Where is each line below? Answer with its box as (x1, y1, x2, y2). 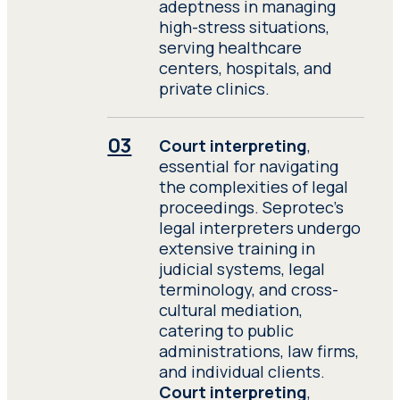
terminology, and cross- (158, 279, 338, 301)
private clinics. (158, 78, 270, 100)
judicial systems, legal (158, 258, 325, 280)
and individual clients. (158, 361, 325, 383)
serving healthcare (158, 37, 302, 59)
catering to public (158, 320, 294, 342)
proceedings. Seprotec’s (158, 196, 344, 219)
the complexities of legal (158, 176, 348, 198)
